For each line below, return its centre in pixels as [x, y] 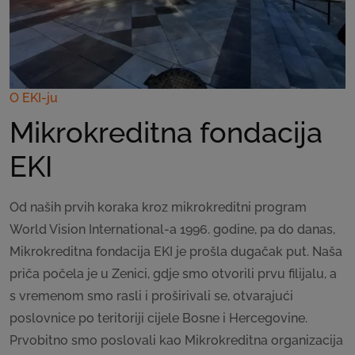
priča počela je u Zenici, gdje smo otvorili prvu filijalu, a [173, 273]
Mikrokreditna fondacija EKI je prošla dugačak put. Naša [176, 251]
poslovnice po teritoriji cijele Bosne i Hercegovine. [158, 318]
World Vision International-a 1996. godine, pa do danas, [172, 229]
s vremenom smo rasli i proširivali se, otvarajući [151, 296]
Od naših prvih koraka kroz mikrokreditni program [158, 207]
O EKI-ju [34, 97]
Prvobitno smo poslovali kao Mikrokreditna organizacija [176, 340]
